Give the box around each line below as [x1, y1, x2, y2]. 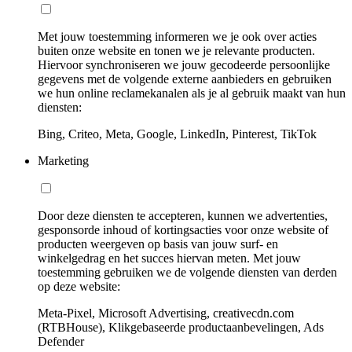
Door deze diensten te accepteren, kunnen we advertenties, [38, 209, 328, 223]
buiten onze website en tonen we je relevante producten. [38, 44, 315, 58]
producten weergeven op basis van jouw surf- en [38, 237, 278, 251]
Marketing [38, 154, 89, 168]
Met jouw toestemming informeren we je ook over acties [38, 30, 317, 44]
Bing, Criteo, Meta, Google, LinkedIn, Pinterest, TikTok [38, 127, 317, 141]
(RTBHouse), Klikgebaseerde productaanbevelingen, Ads [38, 321, 324, 335]
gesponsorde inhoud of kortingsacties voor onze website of [38, 223, 328, 237]
